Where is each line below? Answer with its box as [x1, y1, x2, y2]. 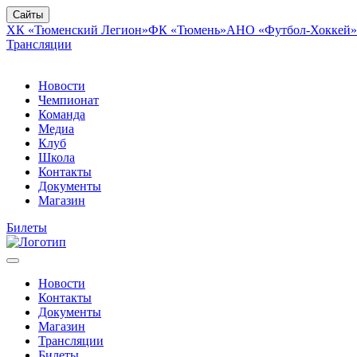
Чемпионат [38, 93, 99, 107]
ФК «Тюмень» [148, 23, 226, 37]
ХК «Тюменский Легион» [6, 23, 148, 37]
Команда [38, 108, 85, 121]
